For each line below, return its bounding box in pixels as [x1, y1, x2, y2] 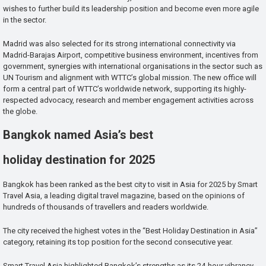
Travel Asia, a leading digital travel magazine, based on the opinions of [3, 191, 245, 201]
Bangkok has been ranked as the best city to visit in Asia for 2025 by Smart [3, 180, 258, 189]
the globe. [3, 107, 37, 116]
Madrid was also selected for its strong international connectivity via [3, 39, 236, 49]
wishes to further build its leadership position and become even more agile [3, 4, 259, 14]
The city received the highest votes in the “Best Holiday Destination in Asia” [3, 226, 258, 236]
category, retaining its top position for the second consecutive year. [3, 237, 233, 247]
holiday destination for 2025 [3, 152, 155, 167]
